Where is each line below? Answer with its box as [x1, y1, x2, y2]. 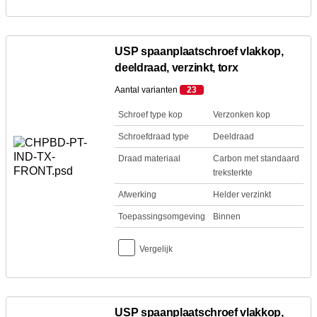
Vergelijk [139, 244, 173, 254]
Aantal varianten [115, 85, 180, 95]
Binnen [212, 212, 241, 221]
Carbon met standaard [212, 154, 299, 163]
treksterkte [212, 168, 253, 178]
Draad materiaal [118, 154, 181, 163]
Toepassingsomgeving [118, 212, 206, 221]
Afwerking [118, 190, 157, 200]
